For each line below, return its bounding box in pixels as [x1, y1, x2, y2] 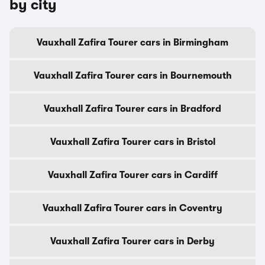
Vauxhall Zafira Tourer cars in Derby [50, 236, 215, 247]
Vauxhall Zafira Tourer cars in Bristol [50, 137, 215, 147]
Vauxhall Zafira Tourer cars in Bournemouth [33, 70, 232, 81]
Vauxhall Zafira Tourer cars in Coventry [43, 203, 222, 214]
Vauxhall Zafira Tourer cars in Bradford [44, 104, 221, 114]
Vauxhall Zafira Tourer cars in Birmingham [37, 37, 228, 48]
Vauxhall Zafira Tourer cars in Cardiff [47, 170, 218, 180]
